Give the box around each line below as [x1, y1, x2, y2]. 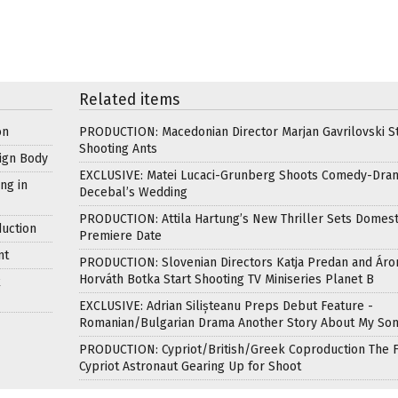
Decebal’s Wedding [79, 184, 187, 200]
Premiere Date [79, 227, 162, 243]
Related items [79, 90, 179, 109]
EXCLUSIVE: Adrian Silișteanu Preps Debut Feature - [79, 298, 373, 314]
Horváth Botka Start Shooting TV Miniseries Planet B [79, 271, 374, 287]
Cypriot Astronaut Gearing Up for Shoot [79, 358, 301, 374]
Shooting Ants [79, 140, 157, 156]
